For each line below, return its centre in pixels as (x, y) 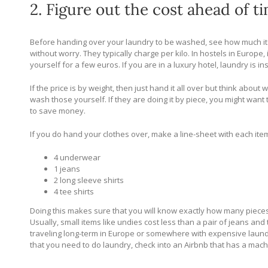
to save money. (58, 111)
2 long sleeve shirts (89, 180)
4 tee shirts (74, 192)
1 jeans (67, 169)
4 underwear (77, 158)
